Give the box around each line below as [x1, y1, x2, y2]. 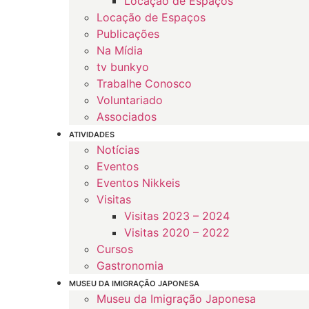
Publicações [97, 27, 159, 41]
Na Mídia [97, 43, 143, 57]
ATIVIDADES [69, 130, 114, 139]
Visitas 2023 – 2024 [124, 209, 230, 223]
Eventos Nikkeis [97, 176, 180, 190]
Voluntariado [97, 93, 163, 107]
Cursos [97, 242, 133, 256]
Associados [97, 110, 157, 123]
